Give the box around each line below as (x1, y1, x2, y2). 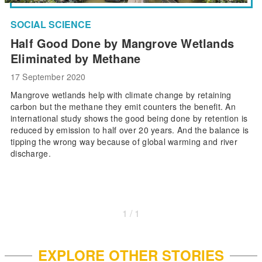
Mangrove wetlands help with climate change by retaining (11, 88, 232, 101)
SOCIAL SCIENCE (11, 17, 91, 31)
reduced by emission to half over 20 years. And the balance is (11, 123, 249, 136)
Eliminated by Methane (11, 49, 141, 67)
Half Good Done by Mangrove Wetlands (11, 34, 235, 51)
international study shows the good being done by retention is (11, 112, 248, 124)
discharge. (11, 147, 51, 159)
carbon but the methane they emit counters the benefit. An (11, 100, 236, 112)
